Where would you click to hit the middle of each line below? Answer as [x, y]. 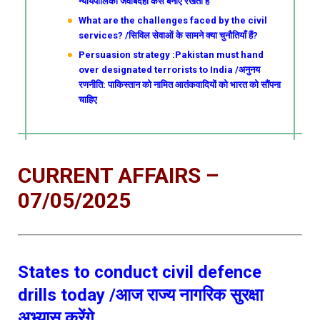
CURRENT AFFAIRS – [118, 175]
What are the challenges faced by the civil [173, 20]
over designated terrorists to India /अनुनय [170, 70]
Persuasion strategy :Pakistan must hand [171, 55]
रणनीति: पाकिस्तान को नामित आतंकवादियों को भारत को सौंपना [180, 85]
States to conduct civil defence [140, 272]
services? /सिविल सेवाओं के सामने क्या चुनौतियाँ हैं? [169, 35]
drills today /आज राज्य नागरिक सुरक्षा [140, 295]
